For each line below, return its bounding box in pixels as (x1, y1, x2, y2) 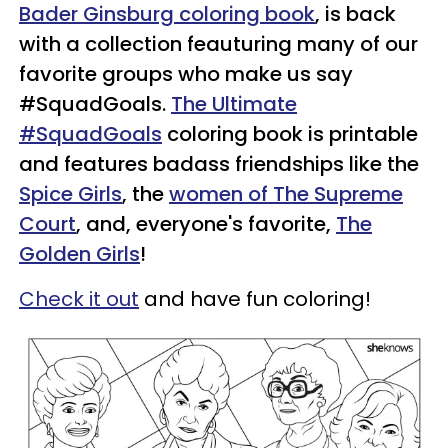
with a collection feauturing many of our (19, 29, 418, 58)
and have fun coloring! (139, 284, 371, 313)
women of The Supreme (169, 179, 403, 208)
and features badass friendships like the (19, 149, 419, 178)
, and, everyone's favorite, (76, 209, 336, 238)
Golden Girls (19, 239, 140, 268)
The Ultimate (171, 89, 297, 118)
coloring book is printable (162, 119, 418, 148)
